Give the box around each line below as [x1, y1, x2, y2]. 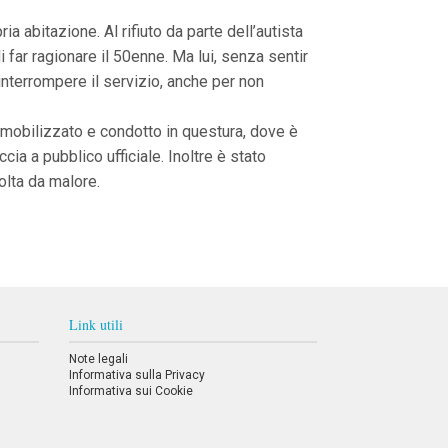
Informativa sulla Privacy [69, 368, 206, 382]
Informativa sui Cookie [69, 384, 194, 398]
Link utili [69, 315, 124, 334]
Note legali [69, 352, 129, 366]
